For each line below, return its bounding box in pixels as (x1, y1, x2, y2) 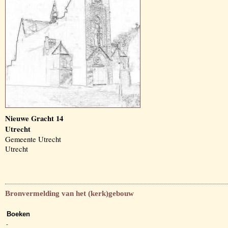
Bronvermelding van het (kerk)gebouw (5, 189, 134, 197)
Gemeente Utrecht (5, 134, 61, 144)
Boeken (7, 210, 30, 218)
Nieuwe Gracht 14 (5, 113, 63, 124)
